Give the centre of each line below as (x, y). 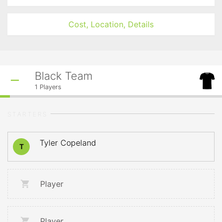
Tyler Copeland (68, 143)
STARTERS (28, 114)
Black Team (64, 76)
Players (50, 87)
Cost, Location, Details (111, 24)
